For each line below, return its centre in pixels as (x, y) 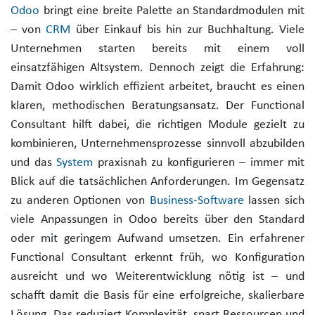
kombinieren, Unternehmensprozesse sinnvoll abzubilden (157, 143)
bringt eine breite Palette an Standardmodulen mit (172, 11)
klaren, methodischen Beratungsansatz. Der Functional (157, 105)
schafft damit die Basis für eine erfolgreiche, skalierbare (157, 295)
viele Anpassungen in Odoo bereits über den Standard (157, 219)
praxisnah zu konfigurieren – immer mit (199, 162)
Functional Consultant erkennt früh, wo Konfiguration (157, 257)
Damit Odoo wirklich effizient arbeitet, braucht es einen (157, 86)
